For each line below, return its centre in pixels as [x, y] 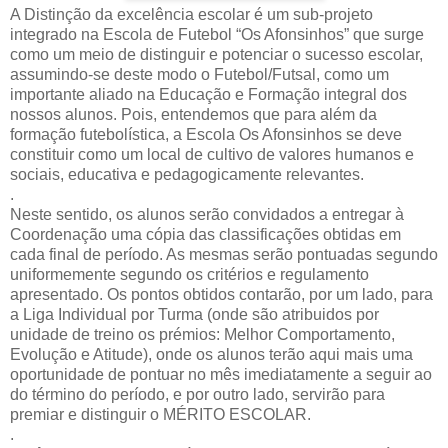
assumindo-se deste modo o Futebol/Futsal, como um [199, 74]
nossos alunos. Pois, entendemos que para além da [193, 114]
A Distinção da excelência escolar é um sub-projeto [191, 14]
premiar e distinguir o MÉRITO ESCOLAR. [160, 414]
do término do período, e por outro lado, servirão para [197, 394]
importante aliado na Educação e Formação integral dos [208, 94]
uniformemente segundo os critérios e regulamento [189, 274]
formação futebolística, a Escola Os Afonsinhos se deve [206, 134]
